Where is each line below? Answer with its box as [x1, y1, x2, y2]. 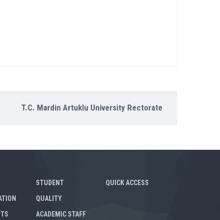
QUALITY [36, 194, 62, 202]
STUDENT [36, 179, 64, 187]
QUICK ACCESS [106, 179, 149, 187]
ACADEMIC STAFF [36, 210, 86, 218]
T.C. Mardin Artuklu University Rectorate [21, 103, 163, 112]
